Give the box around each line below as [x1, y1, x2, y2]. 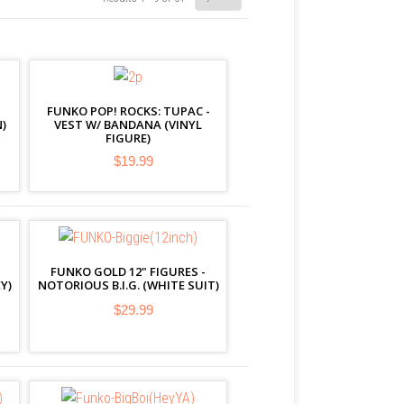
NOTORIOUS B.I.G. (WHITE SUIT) [37, 277, 219, 293]
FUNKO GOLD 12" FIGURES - [50, 263, 206, 280]
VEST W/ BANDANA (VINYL [54, 116, 202, 133]
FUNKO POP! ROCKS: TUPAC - [46, 103, 210, 119]
